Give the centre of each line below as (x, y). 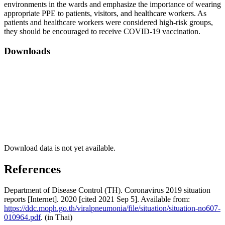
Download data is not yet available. (60, 148)
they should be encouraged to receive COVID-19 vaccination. (102, 32)
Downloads (27, 51)
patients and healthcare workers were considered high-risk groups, (108, 23)
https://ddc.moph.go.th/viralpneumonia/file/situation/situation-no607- (112, 208)
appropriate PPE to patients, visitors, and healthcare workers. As (105, 14)
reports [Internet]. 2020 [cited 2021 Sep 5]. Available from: (97, 199)
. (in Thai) (57, 217)
